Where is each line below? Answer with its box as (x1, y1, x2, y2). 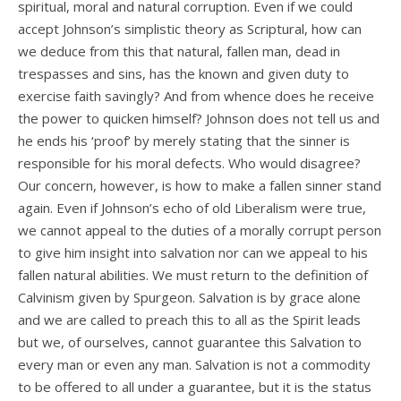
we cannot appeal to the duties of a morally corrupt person (18, 221, 381, 240)
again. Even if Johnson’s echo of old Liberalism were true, (18, 199, 366, 218)
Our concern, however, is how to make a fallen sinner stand (18, 176, 381, 195)
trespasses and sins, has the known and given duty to (18, 64, 349, 83)
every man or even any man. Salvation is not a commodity (18, 355, 371, 374)
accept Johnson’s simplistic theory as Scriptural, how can (18, 20, 362, 38)
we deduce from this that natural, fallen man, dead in (18, 42, 340, 61)
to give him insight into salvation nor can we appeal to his (18, 243, 368, 262)
